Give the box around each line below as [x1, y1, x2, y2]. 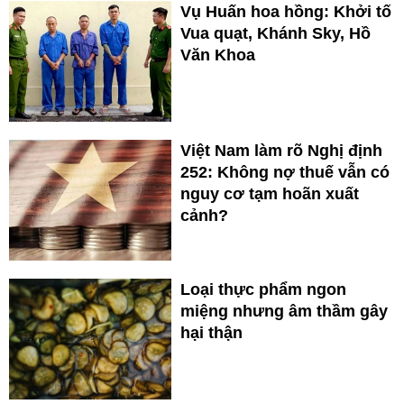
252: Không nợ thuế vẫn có [180, 162, 390, 181]
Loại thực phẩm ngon [180, 280, 346, 298]
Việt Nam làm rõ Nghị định [180, 141, 382, 160]
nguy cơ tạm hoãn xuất [180, 184, 359, 203]
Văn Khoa [180, 45, 255, 64]
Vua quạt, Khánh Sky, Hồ [180, 23, 371, 42]
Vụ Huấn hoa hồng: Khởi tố [180, 2, 391, 21]
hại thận [180, 323, 243, 342]
